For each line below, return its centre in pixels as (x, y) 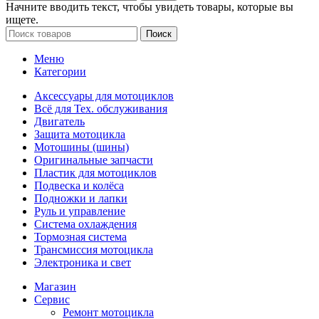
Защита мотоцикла (80, 135)
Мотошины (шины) (82, 147)
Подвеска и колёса (79, 186)
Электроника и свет (83, 263)
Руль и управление (80, 211)
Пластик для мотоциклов (95, 173)
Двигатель (59, 122)
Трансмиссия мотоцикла (94, 250)
